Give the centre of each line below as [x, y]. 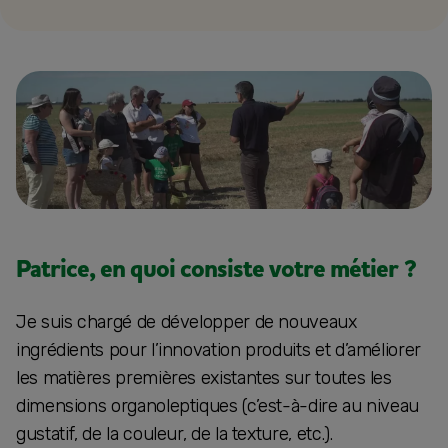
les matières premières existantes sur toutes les [204, 377]
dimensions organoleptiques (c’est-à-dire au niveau [218, 405]
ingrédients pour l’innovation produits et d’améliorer [218, 349]
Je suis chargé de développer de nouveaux [186, 321]
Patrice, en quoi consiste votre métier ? [216, 269]
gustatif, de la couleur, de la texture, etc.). [174, 433]
